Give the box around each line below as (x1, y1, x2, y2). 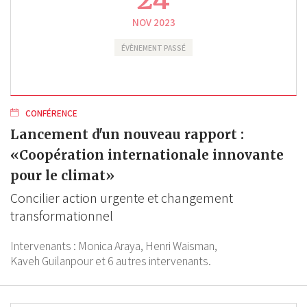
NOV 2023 (132, 14, 175, 29)
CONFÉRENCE (23, 106, 77, 119)
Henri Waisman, (145, 238, 217, 254)
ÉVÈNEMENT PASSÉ (121, 42, 186, 53)
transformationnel (10, 206, 113, 225)
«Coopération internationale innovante (10, 146, 284, 163)
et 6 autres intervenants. (95, 253, 211, 269)
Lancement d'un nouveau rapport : (10, 125, 244, 143)
